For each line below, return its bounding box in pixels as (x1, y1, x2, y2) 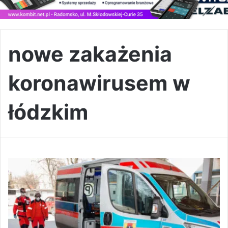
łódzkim (8, 99, 88, 125)
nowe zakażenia (8, 41, 172, 67)
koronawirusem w (8, 70, 190, 96)
